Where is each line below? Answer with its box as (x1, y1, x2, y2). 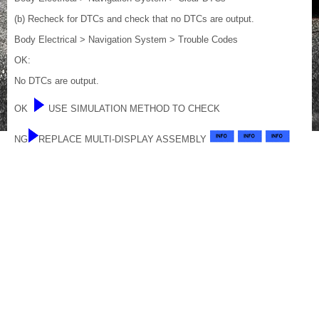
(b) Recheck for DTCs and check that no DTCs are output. (14, 14, 254, 25)
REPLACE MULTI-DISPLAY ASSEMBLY (38, 134, 209, 145)
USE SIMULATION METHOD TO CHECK (48, 103, 220, 115)
